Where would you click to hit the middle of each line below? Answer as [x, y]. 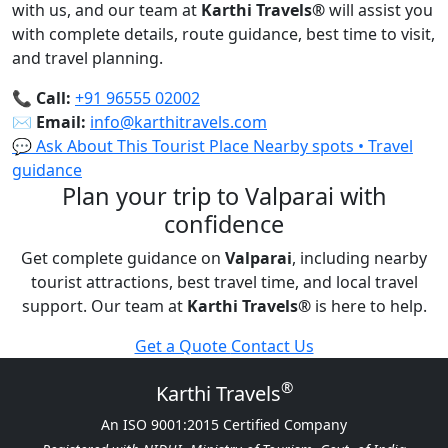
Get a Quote [182, 345]
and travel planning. [87, 57]
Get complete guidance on [123, 257]
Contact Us [272, 345]
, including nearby [359, 257]
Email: [61, 121]
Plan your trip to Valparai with [224, 195]
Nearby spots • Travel [333, 145]
